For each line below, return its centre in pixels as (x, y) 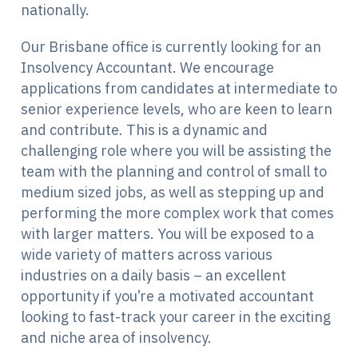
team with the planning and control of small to (174, 172)
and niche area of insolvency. (116, 338)
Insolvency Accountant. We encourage (147, 68)
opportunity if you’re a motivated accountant (167, 296)
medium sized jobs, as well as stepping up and (173, 193)
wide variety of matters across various (147, 255)
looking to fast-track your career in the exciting (176, 317)
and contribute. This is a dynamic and (144, 130)
